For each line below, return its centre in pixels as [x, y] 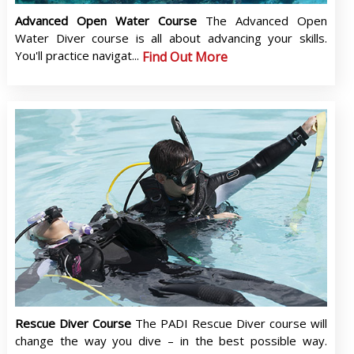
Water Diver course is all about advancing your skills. [171, 38]
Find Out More [185, 57]
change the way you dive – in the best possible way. [171, 340]
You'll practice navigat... [77, 56]
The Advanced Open [267, 21]
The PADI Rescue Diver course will [231, 323]
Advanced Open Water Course [110, 21]
